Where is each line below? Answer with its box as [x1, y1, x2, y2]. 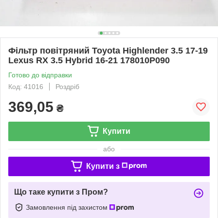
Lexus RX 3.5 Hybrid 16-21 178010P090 [8, 55, 170, 65]
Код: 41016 [8, 82, 43, 91]
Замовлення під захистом [26, 203, 109, 211]
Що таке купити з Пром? [14, 187, 108, 196]
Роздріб [55, 82, 79, 91]
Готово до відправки [8, 71, 72, 79]
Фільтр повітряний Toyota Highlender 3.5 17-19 [8, 45, 208, 55]
